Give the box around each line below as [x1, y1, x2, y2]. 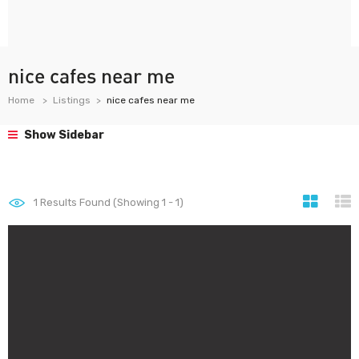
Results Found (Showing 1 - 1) [38, 196, 184, 208]
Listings [53, 95, 91, 106]
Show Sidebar [22, 128, 104, 142]
